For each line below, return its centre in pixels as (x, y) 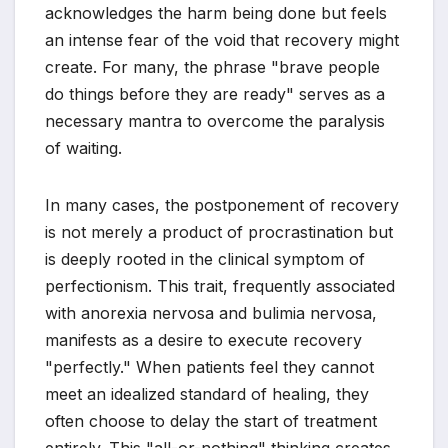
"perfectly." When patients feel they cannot (209, 367)
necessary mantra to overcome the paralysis (215, 121)
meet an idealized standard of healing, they (207, 394)
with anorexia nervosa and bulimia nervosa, (211, 313)
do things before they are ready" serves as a (215, 94)
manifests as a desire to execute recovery (203, 340)
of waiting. (83, 148)
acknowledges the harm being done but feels (216, 13)
